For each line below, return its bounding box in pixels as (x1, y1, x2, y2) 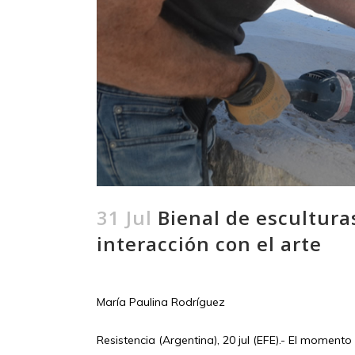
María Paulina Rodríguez (97, 294, 225, 309)
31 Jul (97, 204, 152, 231)
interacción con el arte (97, 230, 322, 257)
